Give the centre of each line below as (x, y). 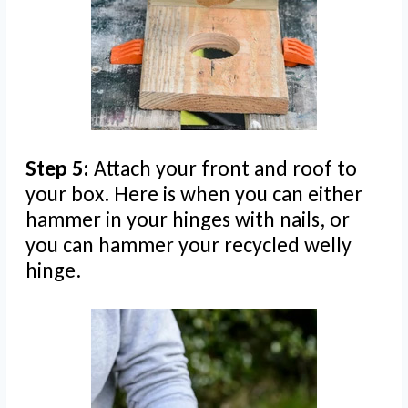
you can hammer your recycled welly (189, 245)
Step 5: (60, 168)
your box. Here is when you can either (194, 194)
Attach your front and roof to (225, 168)
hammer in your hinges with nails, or (188, 219)
